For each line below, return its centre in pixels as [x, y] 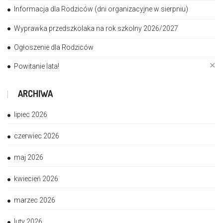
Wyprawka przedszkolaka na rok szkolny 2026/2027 [96, 28]
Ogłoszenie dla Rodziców [54, 47]
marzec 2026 [35, 200]
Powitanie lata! [37, 66]
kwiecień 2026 [36, 179]
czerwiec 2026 [37, 136]
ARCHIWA [35, 94]
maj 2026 [29, 158]
